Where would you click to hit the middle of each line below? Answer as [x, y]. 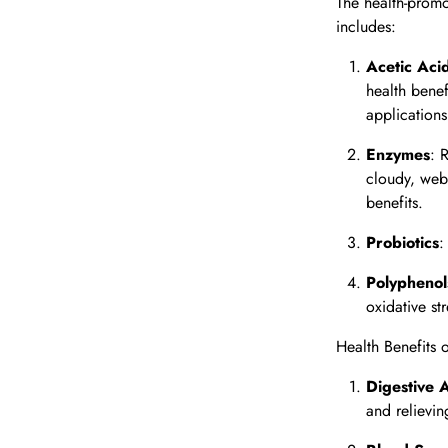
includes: [366, 27]
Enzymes [398, 155]
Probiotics [402, 243]
